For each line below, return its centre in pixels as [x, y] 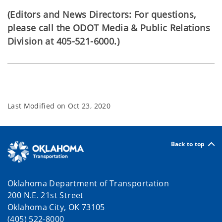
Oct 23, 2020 [89, 106]
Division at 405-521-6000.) [63, 41]
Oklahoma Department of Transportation [88, 183]
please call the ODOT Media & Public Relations [109, 28]
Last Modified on [38, 106]
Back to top [188, 144]
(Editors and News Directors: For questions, [102, 14]
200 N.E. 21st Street [46, 195]
